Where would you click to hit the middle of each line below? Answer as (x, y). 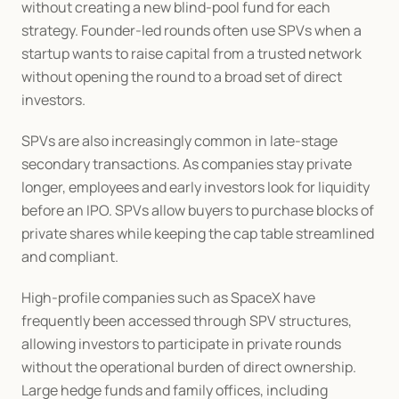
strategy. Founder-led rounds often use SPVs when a (191, 30)
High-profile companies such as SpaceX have (168, 297)
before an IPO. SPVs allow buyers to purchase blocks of (198, 210)
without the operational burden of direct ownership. (189, 366)
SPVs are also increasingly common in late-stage (179, 140)
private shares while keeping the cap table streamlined (198, 233)
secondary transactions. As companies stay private (187, 163)
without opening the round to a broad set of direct (182, 76)
